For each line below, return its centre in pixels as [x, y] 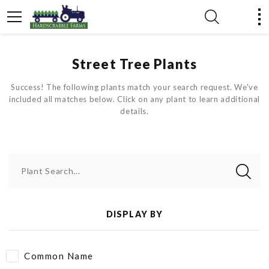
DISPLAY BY [134, 214]
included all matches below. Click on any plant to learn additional [134, 99]
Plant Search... [51, 171]
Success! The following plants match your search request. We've [134, 87]
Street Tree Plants [134, 64]
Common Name [59, 256]
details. [134, 111]
